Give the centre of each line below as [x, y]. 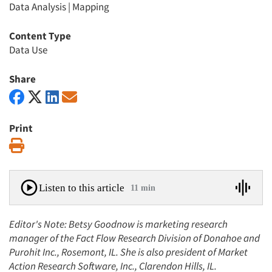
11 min [143, 188]
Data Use [28, 50]
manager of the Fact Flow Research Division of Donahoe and [134, 238]
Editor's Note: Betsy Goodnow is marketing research [118, 224]
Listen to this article [82, 188]
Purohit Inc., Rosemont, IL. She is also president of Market [128, 252]
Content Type [40, 36]
